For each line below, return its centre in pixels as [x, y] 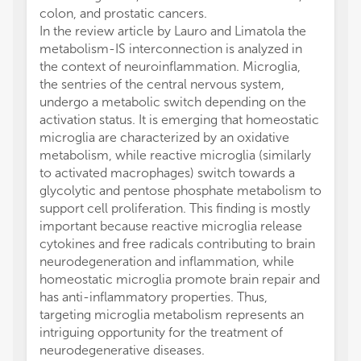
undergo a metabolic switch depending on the [173, 102]
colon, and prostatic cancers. [123, 13]
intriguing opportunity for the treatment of [161, 332]
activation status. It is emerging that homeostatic [179, 120]
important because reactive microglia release [171, 226]
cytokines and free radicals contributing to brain [177, 244]
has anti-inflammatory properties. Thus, [154, 297]
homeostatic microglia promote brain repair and [180, 279]
